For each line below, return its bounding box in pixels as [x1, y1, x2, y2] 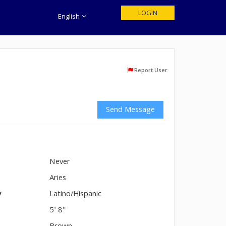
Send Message [106, 104, 155, 117]
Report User [134, 66, 167, 76]
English [58, 12, 82, 23]
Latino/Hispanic [49, 188, 102, 201]
